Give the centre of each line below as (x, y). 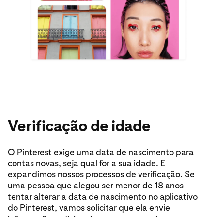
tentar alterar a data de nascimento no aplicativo (103, 197)
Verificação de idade (79, 126)
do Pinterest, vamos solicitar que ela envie (89, 208)
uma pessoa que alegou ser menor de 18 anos (96, 186)
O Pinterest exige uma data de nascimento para (101, 152)
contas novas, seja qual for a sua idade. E (86, 163)
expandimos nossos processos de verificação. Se (101, 174)
